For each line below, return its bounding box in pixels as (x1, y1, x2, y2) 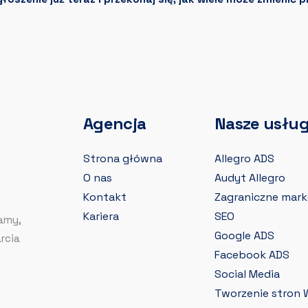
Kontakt (83, 189, 126, 204)
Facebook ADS (214, 247, 289, 262)
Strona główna (83, 151, 162, 166)
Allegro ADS (214, 151, 274, 166)
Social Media (214, 266, 280, 281)
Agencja (83, 112, 146, 134)
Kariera (83, 208, 119, 223)
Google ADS (214, 228, 274, 243)
